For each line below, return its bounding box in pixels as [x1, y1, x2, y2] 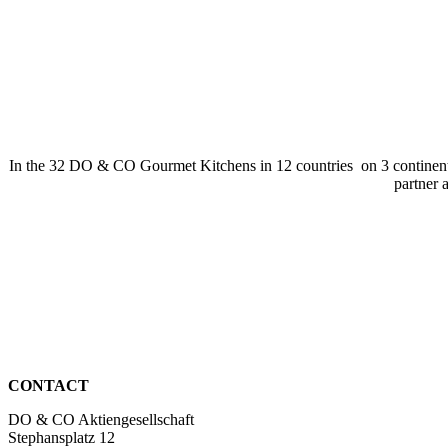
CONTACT [8, 376, 89, 394]
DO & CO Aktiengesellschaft [8, 410, 194, 428]
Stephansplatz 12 [8, 428, 115, 446]
